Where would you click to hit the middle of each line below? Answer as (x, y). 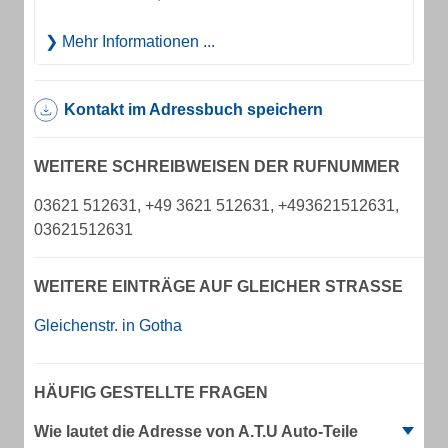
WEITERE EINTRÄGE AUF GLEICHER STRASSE (213, 286)
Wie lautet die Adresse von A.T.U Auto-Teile (196, 431)
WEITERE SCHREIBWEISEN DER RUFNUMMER (217, 166)
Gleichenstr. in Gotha (108, 325)
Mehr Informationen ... (136, 41)
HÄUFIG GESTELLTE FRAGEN (151, 392)
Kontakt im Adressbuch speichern (193, 109)
